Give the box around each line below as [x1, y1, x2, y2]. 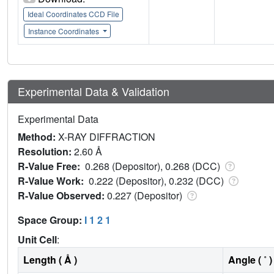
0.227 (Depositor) [107, 188, 185, 202]
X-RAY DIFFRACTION [58, 129, 155, 144]
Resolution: [18, 144, 74, 158]
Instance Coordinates [28, 25, 101, 36]
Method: [18, 129, 58, 144]
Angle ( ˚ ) [228, 252, 272, 267]
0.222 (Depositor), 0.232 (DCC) [89, 173, 226, 188]
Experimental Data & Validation [18, 83, 169, 99]
